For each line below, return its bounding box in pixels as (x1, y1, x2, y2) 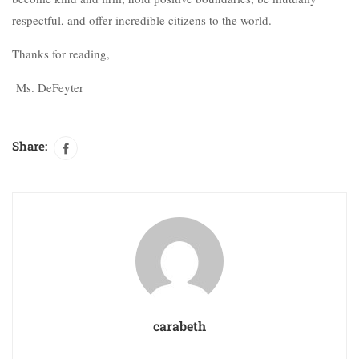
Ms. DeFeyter (12, 79, 83, 95)
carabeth (153, 317, 206, 334)
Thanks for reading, (12, 46, 110, 62)
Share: (12, 138, 47, 154)
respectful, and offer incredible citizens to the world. (12, 12, 272, 28)
